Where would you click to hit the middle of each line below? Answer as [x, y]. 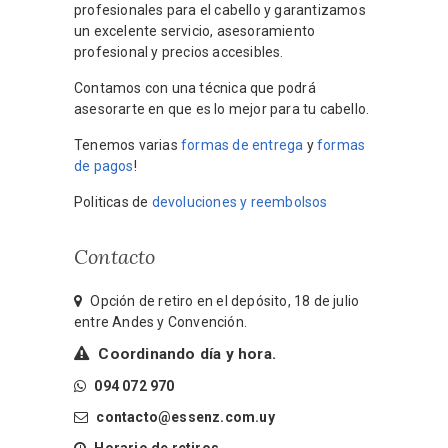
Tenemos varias [127, 145]
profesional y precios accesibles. [179, 52]
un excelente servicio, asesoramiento [195, 31]
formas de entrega [242, 145]
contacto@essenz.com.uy [185, 417]
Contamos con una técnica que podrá [195, 88]
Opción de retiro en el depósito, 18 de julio [223, 301]
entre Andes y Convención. [160, 322]
